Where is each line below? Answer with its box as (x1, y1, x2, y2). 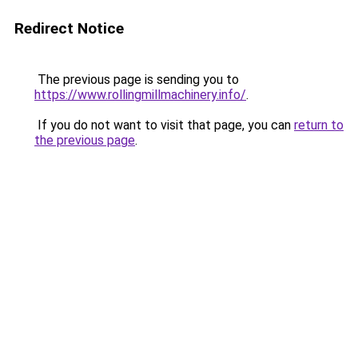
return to (294, 117, 344, 133)
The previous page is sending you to (34, 72, 239, 87)
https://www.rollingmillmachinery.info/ (34, 87, 246, 102)
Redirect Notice (14, 19, 124, 38)
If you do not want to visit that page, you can (34, 117, 294, 133)
